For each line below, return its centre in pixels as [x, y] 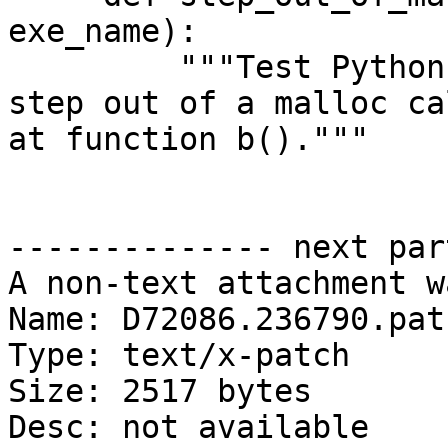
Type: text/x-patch [179, 355]
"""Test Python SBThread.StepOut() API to [93, 67]
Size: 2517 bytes [160, 391]
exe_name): [103, 31]
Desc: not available [188, 427]
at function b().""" [188, 139]
